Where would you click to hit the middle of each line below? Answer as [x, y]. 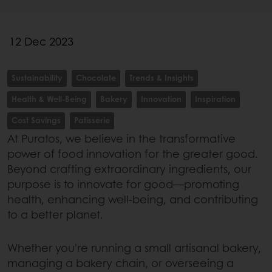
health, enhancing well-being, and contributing [133, 199]
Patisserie [92, 120]
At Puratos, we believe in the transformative [121, 138]
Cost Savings [36, 120]
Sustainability [37, 77]
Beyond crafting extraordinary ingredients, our [129, 168]
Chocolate [96, 77]
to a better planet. [57, 214]
